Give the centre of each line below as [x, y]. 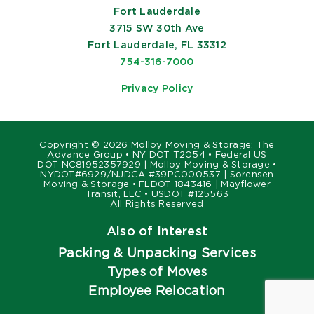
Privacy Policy [157, 89]
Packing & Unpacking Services [157, 253]
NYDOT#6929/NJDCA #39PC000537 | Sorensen [157, 175]
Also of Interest [157, 231]
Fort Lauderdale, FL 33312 [157, 45]
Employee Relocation [157, 291]
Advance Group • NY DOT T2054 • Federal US [157, 155]
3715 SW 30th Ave [157, 28]
